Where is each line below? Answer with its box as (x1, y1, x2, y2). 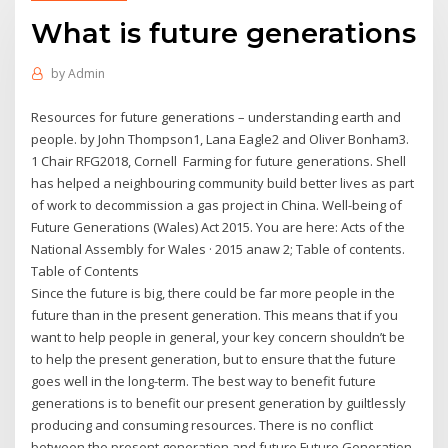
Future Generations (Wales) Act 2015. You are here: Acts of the (31, 217, 406, 236)
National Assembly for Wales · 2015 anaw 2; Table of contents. (31, 239, 406, 258)
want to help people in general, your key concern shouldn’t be (31, 327, 406, 346)
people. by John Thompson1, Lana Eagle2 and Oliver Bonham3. (31, 129, 410, 148)
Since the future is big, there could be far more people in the (31, 283, 396, 302)
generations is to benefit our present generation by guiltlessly (31, 393, 407, 412)
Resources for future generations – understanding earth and (31, 107, 402, 126)
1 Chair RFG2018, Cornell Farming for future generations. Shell (31, 151, 407, 170)
